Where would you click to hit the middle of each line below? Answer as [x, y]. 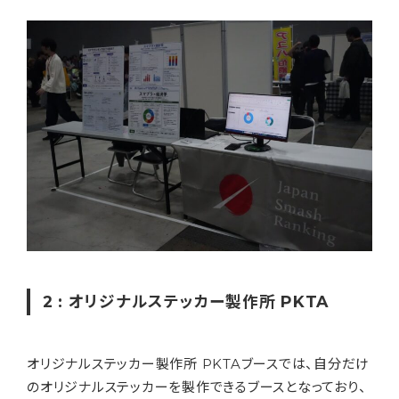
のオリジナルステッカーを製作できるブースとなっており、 [197, 387]
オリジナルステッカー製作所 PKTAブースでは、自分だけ [198, 364]
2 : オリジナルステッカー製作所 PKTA [186, 302]
